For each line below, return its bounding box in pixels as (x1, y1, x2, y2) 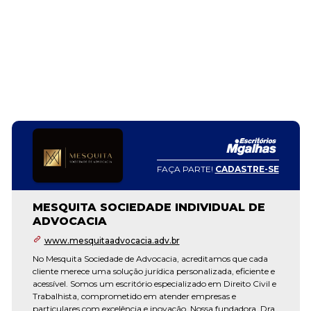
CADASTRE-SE (215, 163, 279, 174)
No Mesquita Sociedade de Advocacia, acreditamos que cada (32, 253, 268, 264)
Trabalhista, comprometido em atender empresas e (32, 291, 236, 301)
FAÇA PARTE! (156, 163, 215, 174)
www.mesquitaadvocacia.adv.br (44, 235, 180, 246)
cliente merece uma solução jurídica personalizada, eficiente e (32, 266, 275, 276)
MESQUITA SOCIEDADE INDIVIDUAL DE (32, 201, 265, 214)
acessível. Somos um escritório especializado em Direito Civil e (32, 278, 276, 289)
